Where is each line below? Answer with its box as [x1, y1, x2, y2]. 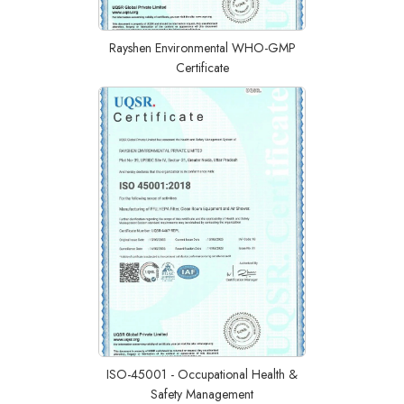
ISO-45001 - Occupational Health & [106, 365, 298, 383]
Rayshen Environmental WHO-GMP [108, 39, 296, 57]
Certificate [175, 59, 229, 77]
